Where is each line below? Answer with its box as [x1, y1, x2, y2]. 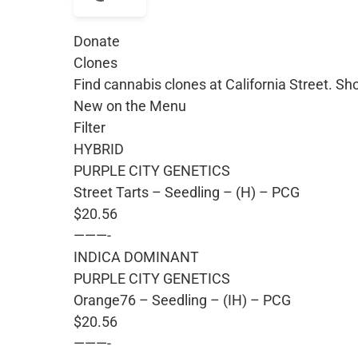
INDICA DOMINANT [74, 248, 199, 265]
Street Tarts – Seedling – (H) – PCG [74, 183, 300, 201]
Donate [74, 32, 120, 50]
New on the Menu [74, 97, 186, 114]
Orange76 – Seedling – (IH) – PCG [74, 291, 291, 308]
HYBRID [74, 140, 124, 157]
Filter [74, 118, 105, 136]
